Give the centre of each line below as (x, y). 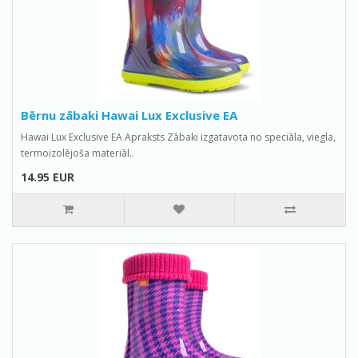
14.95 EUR (48, 177)
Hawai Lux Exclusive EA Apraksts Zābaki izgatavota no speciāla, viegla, (178, 137)
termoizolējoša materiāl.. (78, 153)
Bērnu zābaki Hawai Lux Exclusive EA (129, 115)
